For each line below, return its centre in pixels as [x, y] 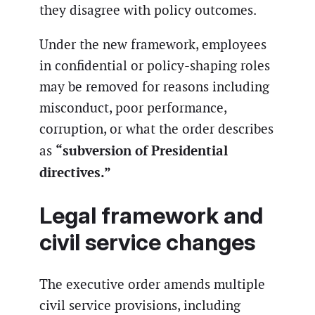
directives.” [75, 173]
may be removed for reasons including [154, 87]
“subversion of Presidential [142, 151]
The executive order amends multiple [152, 285]
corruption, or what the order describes [156, 129]
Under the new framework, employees [153, 45]
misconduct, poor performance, [133, 108]
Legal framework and [151, 215]
